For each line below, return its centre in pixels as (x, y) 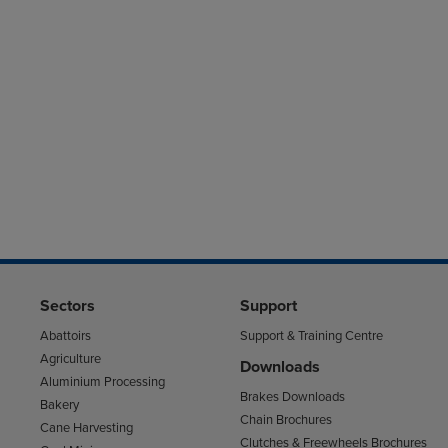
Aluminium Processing (102, 382)
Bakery (59, 404)
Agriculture (70, 359)
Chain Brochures (285, 420)
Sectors (67, 306)
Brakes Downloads (292, 397)
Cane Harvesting (86, 427)
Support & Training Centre (311, 336)
